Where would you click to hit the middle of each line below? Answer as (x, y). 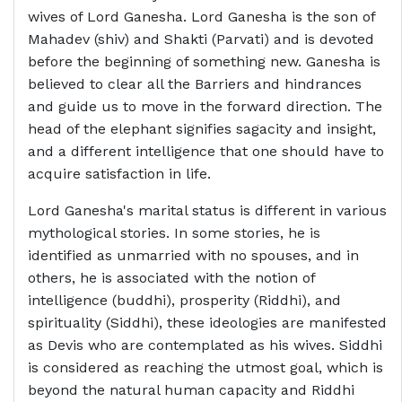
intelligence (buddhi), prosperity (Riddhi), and (184, 300)
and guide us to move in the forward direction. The (205, 106)
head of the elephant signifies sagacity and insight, (202, 129)
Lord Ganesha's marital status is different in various (207, 210)
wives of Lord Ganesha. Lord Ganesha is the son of (201, 17)
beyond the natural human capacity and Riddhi (191, 390)
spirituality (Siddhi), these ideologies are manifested (207, 323)
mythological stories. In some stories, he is (174, 233)
